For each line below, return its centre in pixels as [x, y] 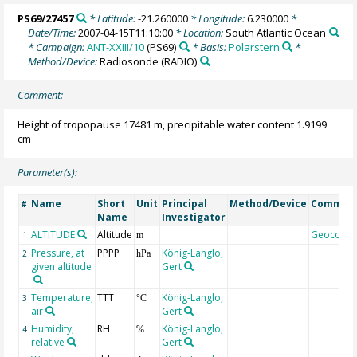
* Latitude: [112, 18]
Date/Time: [53, 32]
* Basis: [209, 47]
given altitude [62, 267]
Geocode [332, 235]
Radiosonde [129, 61]
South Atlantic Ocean [276, 32]
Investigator [194, 218]
